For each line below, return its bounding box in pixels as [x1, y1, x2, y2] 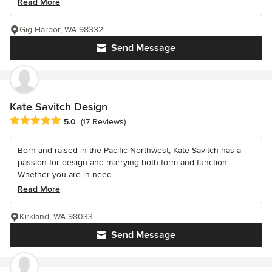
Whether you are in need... [18, 169, 117, 180]
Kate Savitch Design [10, 100, 107, 114]
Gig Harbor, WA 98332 [19, 24, 103, 35]
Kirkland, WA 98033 [19, 211, 93, 222]
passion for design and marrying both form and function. [18, 157, 229, 168]
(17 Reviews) [81, 117, 126, 127]
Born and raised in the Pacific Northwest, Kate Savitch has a [18, 144, 241, 155]
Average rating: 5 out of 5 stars [9, 114, 139, 127]
